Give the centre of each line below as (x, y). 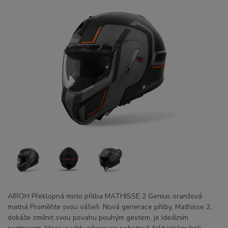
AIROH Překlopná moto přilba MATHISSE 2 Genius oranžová (105, 196)
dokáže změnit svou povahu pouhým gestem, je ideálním (98, 218)
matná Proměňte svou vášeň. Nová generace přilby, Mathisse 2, (110, 207)
